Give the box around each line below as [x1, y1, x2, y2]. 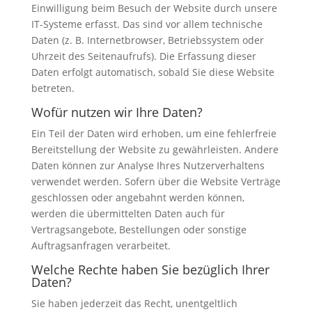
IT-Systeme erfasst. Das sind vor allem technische [31, 17, 263, 31]
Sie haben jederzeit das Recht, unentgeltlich [31, 297, 237, 311]
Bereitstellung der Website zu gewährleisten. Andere [31, 143, 279, 157]
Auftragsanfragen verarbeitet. [31, 239, 171, 253]
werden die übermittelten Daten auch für [31, 207, 225, 221]
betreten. [31, 81, 75, 95]
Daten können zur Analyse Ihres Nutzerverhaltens [31, 159, 265, 173]
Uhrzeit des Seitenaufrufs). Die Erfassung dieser [31, 49, 256, 63]
